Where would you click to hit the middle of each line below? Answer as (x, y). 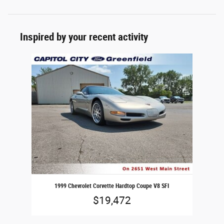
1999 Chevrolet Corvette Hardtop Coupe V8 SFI (112, 186)
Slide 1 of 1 (24, 58)
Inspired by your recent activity (84, 37)
